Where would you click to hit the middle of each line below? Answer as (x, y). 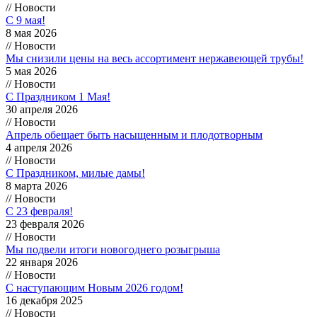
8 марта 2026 (36, 185)
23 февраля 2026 (45, 224)
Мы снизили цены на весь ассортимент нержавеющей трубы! (155, 58)
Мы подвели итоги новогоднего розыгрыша (113, 249)
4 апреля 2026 (39, 147)
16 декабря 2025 (44, 300)
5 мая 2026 (31, 71)
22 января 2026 (42, 262)
